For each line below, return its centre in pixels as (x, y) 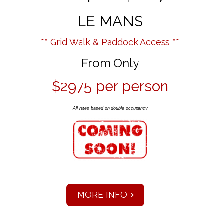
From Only (110, 63)
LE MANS (110, 21)
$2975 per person (110, 86)
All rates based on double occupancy (110, 108)
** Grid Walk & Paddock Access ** (110, 42)
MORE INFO (102, 195)
